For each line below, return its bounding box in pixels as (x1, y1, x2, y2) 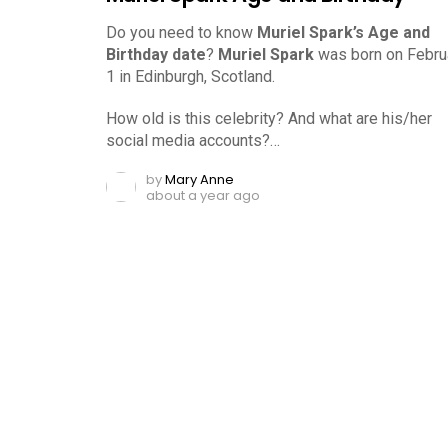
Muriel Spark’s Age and (257, 23, 430, 43)
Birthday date (106, 45, 206, 65)
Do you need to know (106, 23, 257, 43)
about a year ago (146, 186, 260, 206)
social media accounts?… (106, 131, 280, 151)
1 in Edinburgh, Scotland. (106, 67, 275, 87)
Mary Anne (165, 170, 234, 190)
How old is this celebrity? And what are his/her (106, 109, 432, 129)
